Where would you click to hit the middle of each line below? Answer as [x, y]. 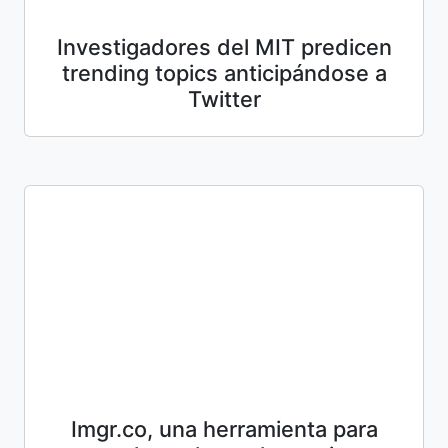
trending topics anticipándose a [224, 72]
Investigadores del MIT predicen [224, 46]
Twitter [224, 98]
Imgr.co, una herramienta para [224, 428]
